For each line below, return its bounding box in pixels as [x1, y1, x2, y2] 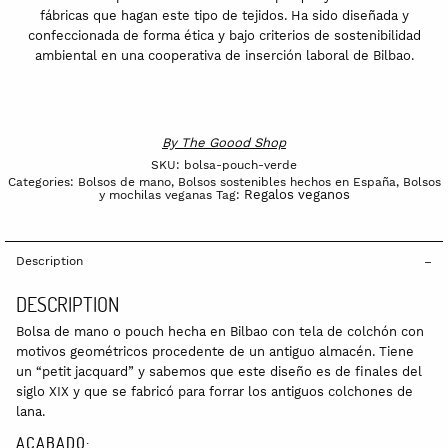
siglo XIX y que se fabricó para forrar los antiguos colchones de [16, 383, 413, 399]
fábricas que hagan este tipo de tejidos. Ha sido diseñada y [39, 7, 409, 23]
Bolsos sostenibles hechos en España [177, 174, 396, 189]
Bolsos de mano [77, 174, 171, 189]
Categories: [7, 174, 78, 189]
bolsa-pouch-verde [184, 157, 297, 172]
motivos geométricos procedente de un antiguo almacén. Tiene [16, 343, 414, 359]
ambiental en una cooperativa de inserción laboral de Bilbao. [34, 47, 414, 63]
